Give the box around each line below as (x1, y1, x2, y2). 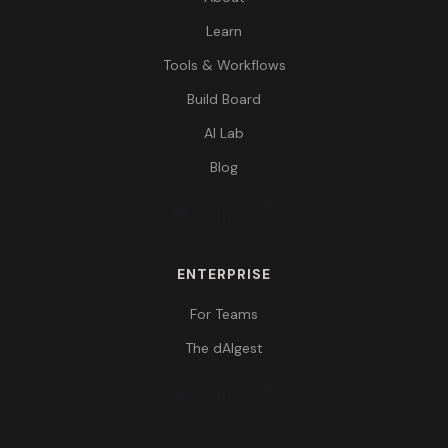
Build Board (187, 90, 261, 109)
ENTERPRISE (177, 265, 271, 284)
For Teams (190, 305, 258, 324)
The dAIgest (185, 339, 263, 358)
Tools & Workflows (162, 56, 286, 75)
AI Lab (204, 124, 244, 143)
